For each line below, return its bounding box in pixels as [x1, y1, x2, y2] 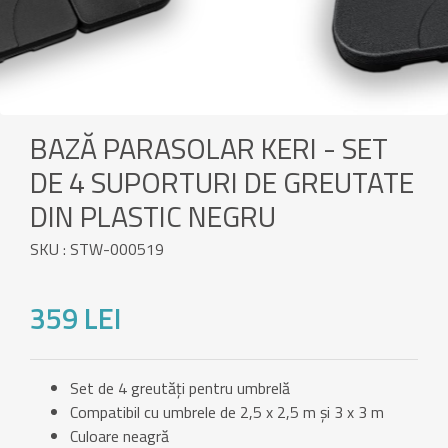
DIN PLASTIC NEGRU [30, 194, 276, 239]
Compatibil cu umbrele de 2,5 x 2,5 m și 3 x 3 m [70, 400, 384, 425]
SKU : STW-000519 [30, 237, 164, 262]
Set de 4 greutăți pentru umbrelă [70, 376, 290, 401]
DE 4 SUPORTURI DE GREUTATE [30, 160, 414, 205]
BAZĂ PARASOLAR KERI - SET [30, 126, 388, 171]
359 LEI [30, 296, 121, 341]
